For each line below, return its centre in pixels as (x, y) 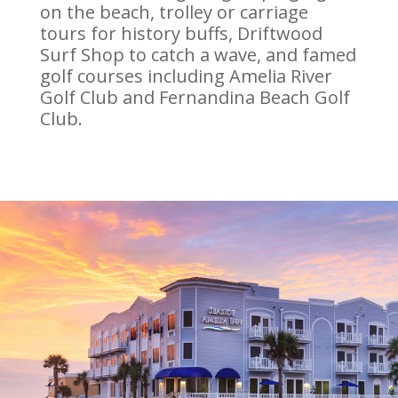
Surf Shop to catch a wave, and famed (198, 54)
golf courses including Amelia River (186, 76)
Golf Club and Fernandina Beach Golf (195, 97)
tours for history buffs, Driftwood (181, 33)
